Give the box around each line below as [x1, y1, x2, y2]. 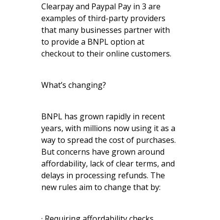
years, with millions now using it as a [41, 122, 175, 134]
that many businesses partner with [41, 24, 170, 35]
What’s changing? [41, 79, 106, 90]
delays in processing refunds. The [41, 169, 165, 181]
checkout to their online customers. [41, 48, 171, 59]
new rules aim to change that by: [41, 181, 161, 192]
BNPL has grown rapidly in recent [41, 110, 165, 122]
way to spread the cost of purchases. [41, 134, 176, 145]
